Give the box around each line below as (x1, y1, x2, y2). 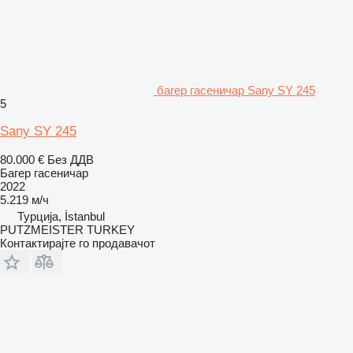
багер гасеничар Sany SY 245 (157, 83, 315, 97)
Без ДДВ (47, 152, 94, 166)
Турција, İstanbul (17, 209, 105, 223)
